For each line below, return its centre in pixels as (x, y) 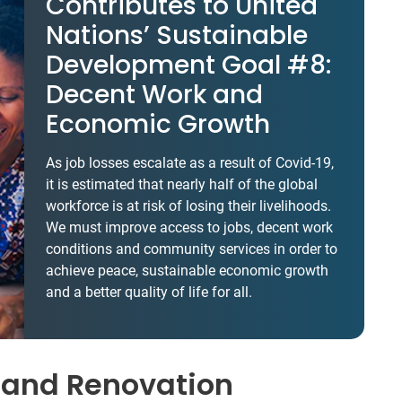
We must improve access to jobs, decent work (190, 227)
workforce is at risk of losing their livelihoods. (189, 206)
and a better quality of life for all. (149, 292)
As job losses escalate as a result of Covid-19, (190, 163)
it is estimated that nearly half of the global (182, 184)
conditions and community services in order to (192, 249)
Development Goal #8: (189, 65)
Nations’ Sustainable (177, 35)
